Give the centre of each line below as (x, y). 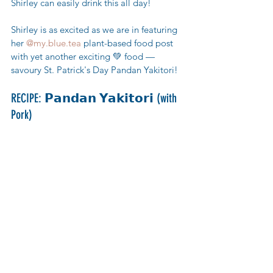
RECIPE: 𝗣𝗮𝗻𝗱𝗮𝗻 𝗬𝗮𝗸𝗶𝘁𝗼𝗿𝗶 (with (95, 98)
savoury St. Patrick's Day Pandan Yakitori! (94, 70)
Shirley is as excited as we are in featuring (95, 30)
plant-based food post (128, 43)
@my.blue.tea (54, 43)
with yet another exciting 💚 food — (84, 57)
